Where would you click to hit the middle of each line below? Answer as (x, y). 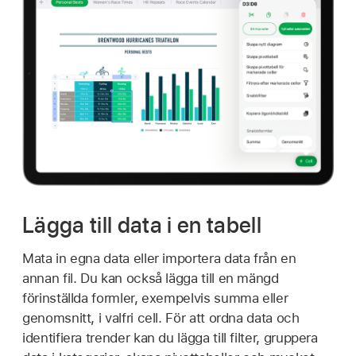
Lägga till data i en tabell (142, 225)
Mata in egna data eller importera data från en (159, 259)
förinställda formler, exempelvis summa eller (155, 298)
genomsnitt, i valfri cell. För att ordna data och (161, 318)
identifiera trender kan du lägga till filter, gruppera (170, 338)
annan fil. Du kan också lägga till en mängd (151, 279)
